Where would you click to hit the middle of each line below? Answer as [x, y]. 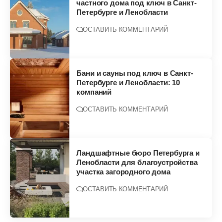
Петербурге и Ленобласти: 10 [128, 83]
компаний [94, 92]
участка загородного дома [123, 172]
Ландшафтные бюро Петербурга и [138, 153]
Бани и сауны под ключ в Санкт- [135, 73]
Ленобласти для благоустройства [137, 163]
